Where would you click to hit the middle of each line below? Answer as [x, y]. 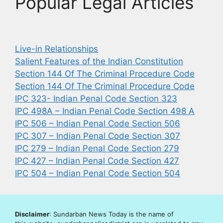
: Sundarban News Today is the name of [111, 214]
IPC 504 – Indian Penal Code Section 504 [98, 173]
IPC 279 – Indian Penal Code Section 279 [97, 148]
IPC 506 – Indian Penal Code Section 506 [98, 123]
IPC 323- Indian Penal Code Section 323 [96, 98]
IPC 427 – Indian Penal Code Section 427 [97, 161]
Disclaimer [32, 214]
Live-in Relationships [56, 49]
